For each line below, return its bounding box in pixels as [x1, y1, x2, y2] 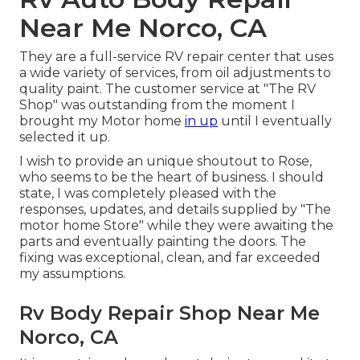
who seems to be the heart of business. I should [19, 170, 324, 186]
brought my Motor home [19, 113, 185, 129]
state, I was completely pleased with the [19, 186, 276, 202]
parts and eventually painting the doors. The [19, 234, 306, 250]
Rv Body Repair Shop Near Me [19, 301, 320, 325]
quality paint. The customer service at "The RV [19, 81, 316, 97]
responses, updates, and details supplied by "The [19, 202, 331, 218]
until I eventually [218, 113, 332, 129]
